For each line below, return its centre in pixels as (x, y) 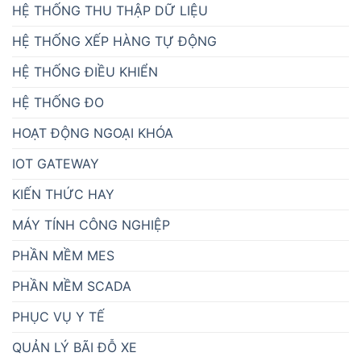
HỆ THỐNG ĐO (58, 102)
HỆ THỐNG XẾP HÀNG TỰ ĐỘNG (114, 41)
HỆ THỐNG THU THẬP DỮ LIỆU (110, 10)
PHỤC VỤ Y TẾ (58, 316)
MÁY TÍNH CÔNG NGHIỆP (91, 224)
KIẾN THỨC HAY (63, 194)
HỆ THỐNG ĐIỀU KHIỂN (85, 71)
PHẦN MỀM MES (63, 255)
